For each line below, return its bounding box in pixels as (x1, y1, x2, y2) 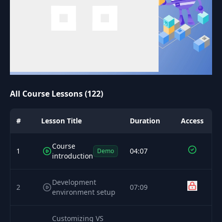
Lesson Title (41, 116, 82, 126)
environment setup (52, 187, 115, 197)
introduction (52, 151, 93, 161)
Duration (130, 116, 160, 126)
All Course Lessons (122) (10, 88, 103, 100)
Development (52, 177, 96, 187)
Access (180, 116, 204, 126)
